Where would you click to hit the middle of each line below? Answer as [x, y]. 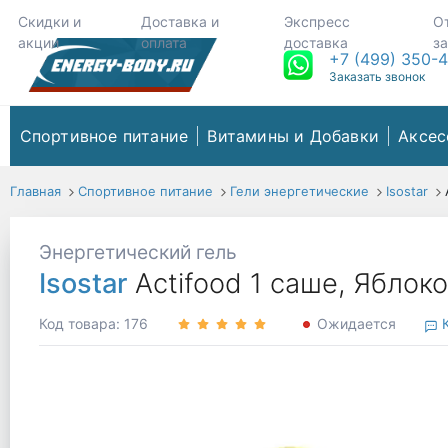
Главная [35, 191]
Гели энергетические [299, 191]
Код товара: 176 [93, 324]
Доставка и [180, 21]
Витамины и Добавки [293, 136]
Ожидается [356, 324]
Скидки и [49, 21]
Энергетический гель [137, 252]
